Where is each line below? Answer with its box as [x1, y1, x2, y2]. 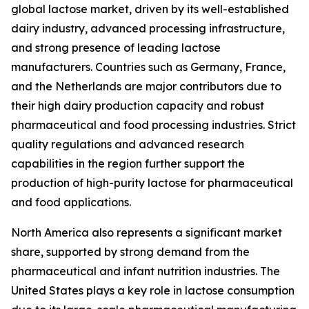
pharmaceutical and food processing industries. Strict [11, 118, 296, 132]
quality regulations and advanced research [11, 137, 244, 152]
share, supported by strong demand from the [11, 245, 250, 259]
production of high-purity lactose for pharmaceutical [11, 176, 293, 190]
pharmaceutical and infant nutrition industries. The [11, 264, 280, 279]
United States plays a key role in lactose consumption [11, 283, 295, 298]
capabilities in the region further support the [11, 157, 245, 171]
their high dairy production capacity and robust [11, 99, 264, 113]
